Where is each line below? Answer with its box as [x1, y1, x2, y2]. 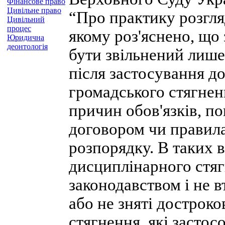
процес [7, 24, 31, 33]
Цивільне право [7, 6, 61, 15]
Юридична [7, 33, 44, 42]
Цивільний [7, 15, 45, 24]
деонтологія [7, 42, 48, 51]
